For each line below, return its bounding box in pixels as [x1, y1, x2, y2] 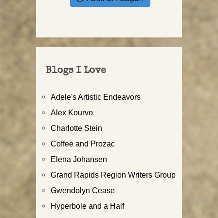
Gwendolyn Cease [51, 185, 115, 195]
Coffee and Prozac [51, 139, 115, 148]
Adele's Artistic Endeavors [51, 92, 141, 101]
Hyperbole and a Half [51, 201, 124, 210]
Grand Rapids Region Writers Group [51, 170, 176, 179]
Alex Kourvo [51, 108, 93, 117]
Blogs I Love [46, 66, 106, 76]
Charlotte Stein [51, 123, 102, 132]
